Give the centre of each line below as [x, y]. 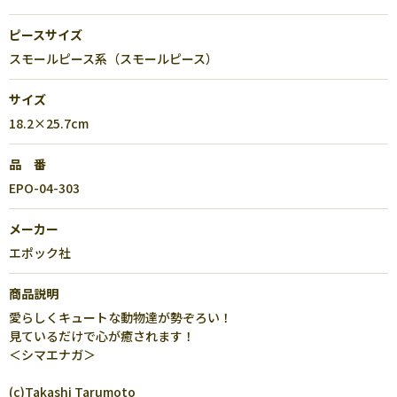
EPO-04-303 [44, 188]
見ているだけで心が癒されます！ [102, 336]
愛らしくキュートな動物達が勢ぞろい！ [121, 317]
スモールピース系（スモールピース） [113, 58]
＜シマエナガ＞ [52, 354]
